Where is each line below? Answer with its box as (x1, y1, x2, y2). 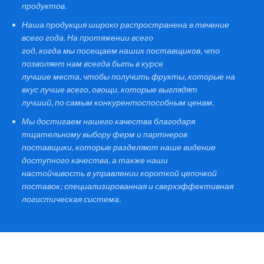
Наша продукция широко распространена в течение (22, 19, 230, 30)
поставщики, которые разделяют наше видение (22, 142, 216, 153)
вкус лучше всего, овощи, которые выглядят (22, 84, 198, 95)
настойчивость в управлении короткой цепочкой (22, 168, 217, 179)
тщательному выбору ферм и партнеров (22, 129, 188, 140)
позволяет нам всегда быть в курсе (22, 58, 164, 69)
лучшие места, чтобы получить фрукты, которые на (22, 71, 236, 82)
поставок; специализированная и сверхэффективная (22, 181, 234, 192)
